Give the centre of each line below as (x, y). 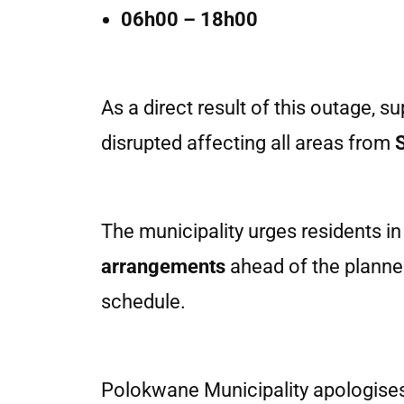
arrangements (163, 266)
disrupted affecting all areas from (248, 143)
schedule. (143, 302)
